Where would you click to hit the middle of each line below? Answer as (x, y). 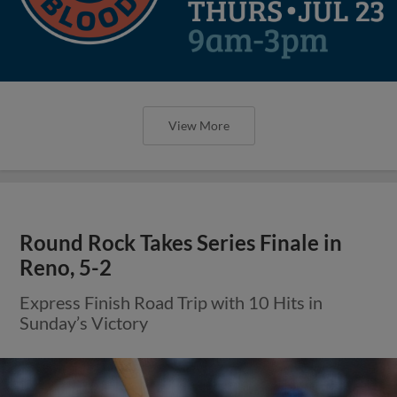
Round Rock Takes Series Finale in (181, 242)
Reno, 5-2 (66, 267)
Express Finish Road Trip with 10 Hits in (171, 302)
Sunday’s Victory (84, 322)
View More (198, 125)
